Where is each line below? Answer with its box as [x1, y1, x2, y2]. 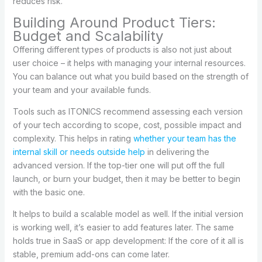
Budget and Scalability [12, 27, 163, 44]
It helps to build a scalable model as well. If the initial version [12, 208, 243, 219]
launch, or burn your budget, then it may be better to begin [12, 173, 240, 184]
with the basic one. [12, 187, 85, 197]
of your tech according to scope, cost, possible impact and [12, 119, 242, 130]
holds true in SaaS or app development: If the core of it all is [12, 235, 244, 246]
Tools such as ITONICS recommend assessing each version [12, 106, 243, 116]
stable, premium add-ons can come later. [12, 249, 170, 259]
